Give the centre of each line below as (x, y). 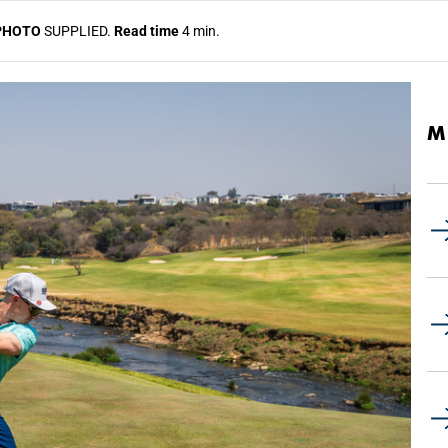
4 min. (199, 31)
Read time (146, 31)
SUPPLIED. (77, 31)
